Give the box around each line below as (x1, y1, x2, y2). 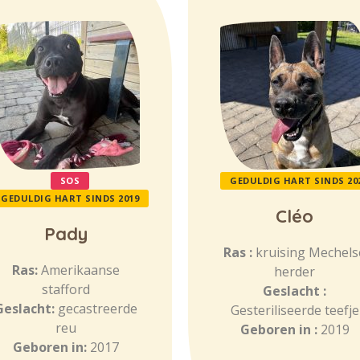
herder (274, 263, 315, 280)
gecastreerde (57, 300, 137, 317)
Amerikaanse (40, 261, 120, 279)
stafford (41, 280, 90, 298)
